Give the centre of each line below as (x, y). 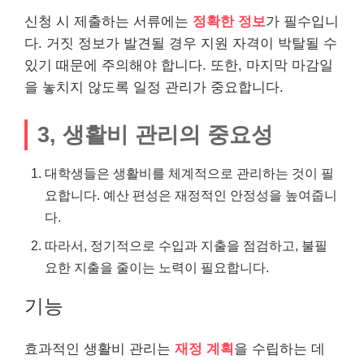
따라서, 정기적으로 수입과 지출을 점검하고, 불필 (186, 245)
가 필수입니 (302, 22)
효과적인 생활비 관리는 (100, 349)
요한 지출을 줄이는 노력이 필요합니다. (157, 267)
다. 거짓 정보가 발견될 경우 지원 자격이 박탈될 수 (181, 43)
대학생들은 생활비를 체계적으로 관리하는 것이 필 (189, 173)
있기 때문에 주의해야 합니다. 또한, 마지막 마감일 (179, 65)
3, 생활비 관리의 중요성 (155, 134)
